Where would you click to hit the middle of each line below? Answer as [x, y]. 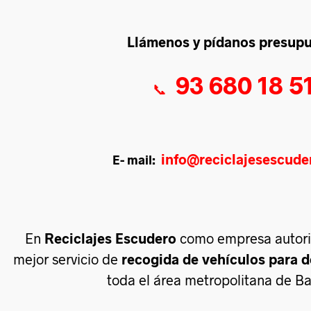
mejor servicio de [67, 259]
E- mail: [137, 159]
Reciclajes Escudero [110, 238]
